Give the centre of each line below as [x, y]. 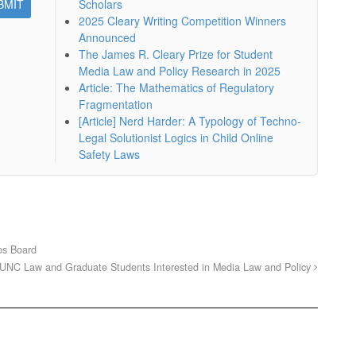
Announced [107, 37]
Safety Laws [109, 154]
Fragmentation [115, 104]
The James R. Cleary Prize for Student [175, 54]
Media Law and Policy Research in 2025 [179, 70]
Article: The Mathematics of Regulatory [176, 87]
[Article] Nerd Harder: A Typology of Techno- [190, 120]
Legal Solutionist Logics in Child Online [176, 137]
